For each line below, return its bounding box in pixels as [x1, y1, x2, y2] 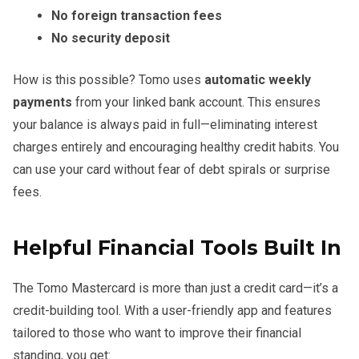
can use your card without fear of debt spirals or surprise [13, 161, 330, 177]
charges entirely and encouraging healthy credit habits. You [13, 139, 339, 155]
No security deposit [51, 30, 170, 46]
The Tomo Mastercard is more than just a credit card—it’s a [13, 280, 338, 296]
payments [13, 94, 72, 110]
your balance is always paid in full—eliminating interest [13, 116, 317, 132]
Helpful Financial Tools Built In [13, 235, 341, 260]
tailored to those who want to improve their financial [13, 325, 301, 341]
